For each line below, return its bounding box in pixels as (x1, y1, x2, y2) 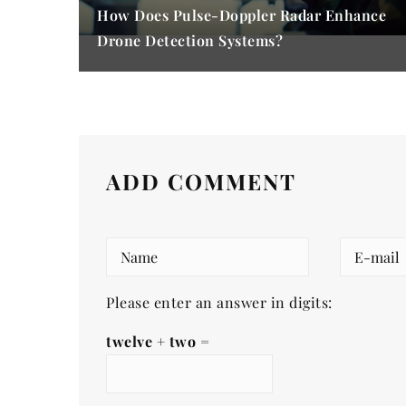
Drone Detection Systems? (97, 31, 283, 51)
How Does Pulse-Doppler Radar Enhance (97, 5, 386, 25)
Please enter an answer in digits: (106, 293, 333, 313)
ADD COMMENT (106, 167, 296, 197)
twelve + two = (106, 332, 209, 352)
